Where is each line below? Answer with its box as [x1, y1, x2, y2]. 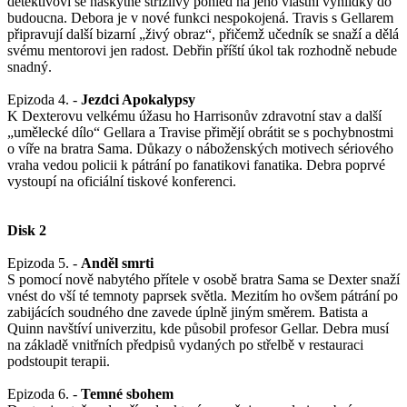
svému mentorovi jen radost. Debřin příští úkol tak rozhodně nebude [7, 43, 397, 59]
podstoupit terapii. [7, 353, 110, 370]
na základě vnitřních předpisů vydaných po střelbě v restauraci [7, 337, 363, 353]
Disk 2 [7, 223, 46, 239]
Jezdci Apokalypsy [77, 92, 195, 108]
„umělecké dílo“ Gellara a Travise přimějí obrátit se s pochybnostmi [7, 124, 393, 141]
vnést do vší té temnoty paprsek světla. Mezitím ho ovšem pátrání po [7, 288, 398, 304]
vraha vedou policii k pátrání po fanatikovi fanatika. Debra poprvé [7, 157, 385, 174]
